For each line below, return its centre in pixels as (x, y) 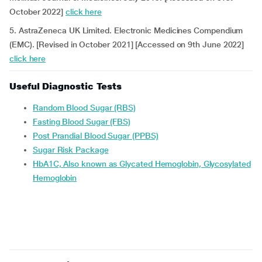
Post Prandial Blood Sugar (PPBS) (98, 136)
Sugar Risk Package (73, 150)
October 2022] (37, 12)
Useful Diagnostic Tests (66, 86)
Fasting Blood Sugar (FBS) (84, 122)
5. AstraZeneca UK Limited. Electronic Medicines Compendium (126, 30)
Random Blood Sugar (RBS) (87, 108)
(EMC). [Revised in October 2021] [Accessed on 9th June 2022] (127, 44)
